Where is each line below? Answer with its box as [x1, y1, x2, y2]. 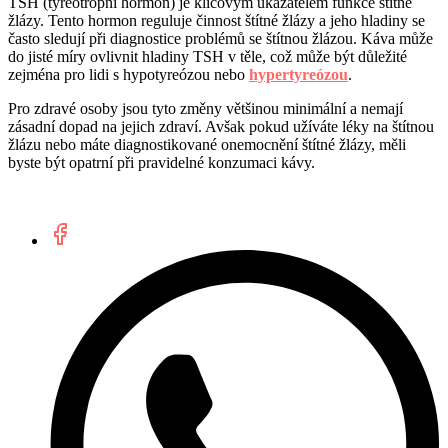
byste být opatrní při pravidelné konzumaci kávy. [8, 154, 315, 172]
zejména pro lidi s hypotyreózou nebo [8, 66, 249, 84]
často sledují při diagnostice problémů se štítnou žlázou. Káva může [8, 30, 433, 48]
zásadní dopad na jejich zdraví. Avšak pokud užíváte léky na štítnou [8, 118, 434, 136]
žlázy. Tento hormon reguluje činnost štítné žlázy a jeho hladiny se [8, 12, 425, 30]
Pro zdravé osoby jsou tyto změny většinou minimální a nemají [8, 100, 403, 118]
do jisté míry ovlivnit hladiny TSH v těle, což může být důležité [8, 48, 407, 66]
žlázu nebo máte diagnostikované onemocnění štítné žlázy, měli [8, 136, 406, 154]
